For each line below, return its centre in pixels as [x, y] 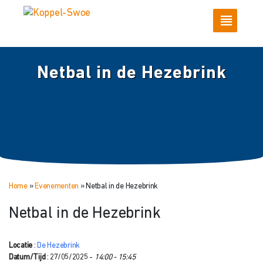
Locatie [21, 245]
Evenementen [57, 186]
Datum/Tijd [27, 257]
